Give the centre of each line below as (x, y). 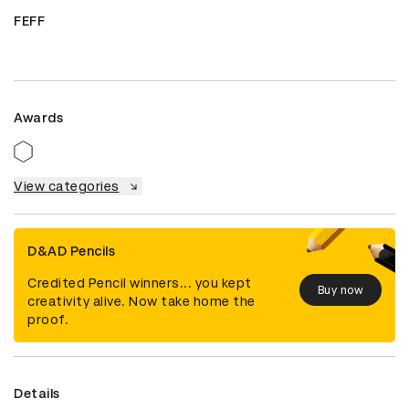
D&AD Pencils (71, 252)
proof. (48, 320)
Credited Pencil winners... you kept (140, 283)
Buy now (340, 290)
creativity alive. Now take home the (142, 302)
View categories (67, 187)
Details (37, 394)
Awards (38, 118)
